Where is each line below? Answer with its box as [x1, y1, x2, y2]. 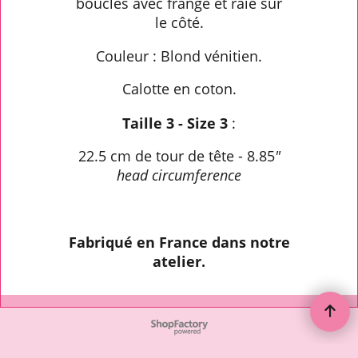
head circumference [117, 165, 241, 185]
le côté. [154, 12, 204, 32]
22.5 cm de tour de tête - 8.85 [78, 146, 275, 166]
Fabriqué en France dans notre [68, 232, 290, 252]
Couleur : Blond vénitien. [96, 46, 262, 66]
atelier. [153, 251, 205, 271]
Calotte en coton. [121, 79, 237, 99]
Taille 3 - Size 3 [122, 113, 228, 133]
